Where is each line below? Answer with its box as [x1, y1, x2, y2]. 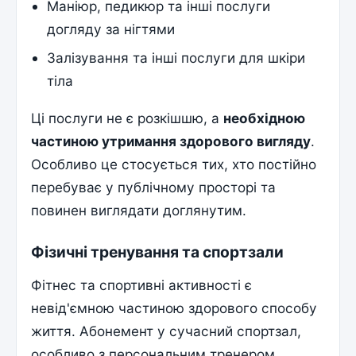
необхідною [223, 110, 306, 127]
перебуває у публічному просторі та [31, 179, 277, 196]
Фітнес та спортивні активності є [31, 277, 253, 294]
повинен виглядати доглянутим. [31, 202, 247, 219]
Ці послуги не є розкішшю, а [31, 110, 224, 127]
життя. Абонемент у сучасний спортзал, [31, 323, 302, 340]
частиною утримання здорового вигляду [31, 133, 311, 150]
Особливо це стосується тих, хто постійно [31, 156, 317, 173]
